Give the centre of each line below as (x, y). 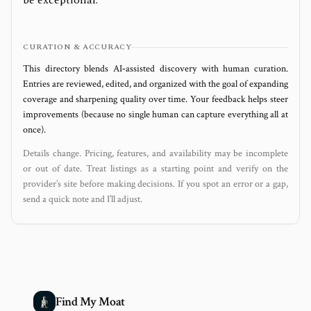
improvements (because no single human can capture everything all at (155, 115)
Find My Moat (90, 302)
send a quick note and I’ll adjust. (83, 199)
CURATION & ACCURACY (77, 47)
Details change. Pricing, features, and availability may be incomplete (155, 153)
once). (34, 130)
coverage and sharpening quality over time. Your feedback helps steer (155, 99)
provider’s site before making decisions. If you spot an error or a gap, (155, 184)
